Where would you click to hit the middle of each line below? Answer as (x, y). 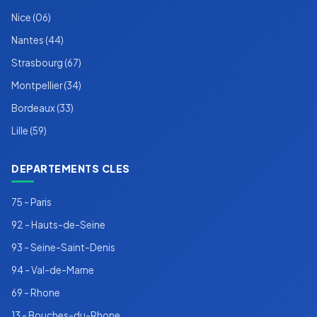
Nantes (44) (38, 40)
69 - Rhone (36, 293)
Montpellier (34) (46, 86)
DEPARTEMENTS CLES (71, 169)
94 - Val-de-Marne (53, 270)
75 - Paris (31, 202)
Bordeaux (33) (42, 108)
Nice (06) (31, 18)
